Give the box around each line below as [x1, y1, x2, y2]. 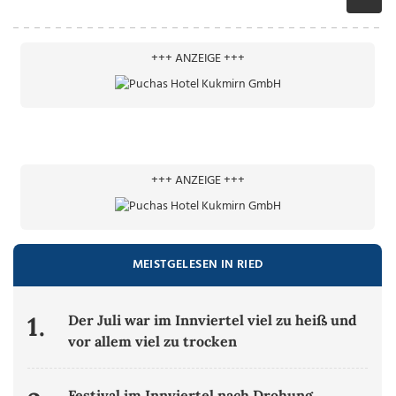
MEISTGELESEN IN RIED [132, 255, 263, 276]
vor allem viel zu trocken [68, 332, 238, 351]
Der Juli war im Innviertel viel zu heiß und [68, 311, 358, 330]
